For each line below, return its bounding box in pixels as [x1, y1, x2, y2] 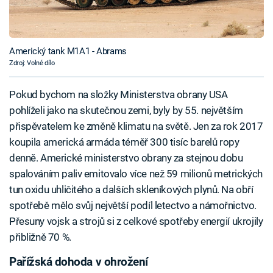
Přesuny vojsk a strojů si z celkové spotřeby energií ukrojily [9, 214, 263, 227]
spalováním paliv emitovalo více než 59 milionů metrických [9, 167, 263, 180]
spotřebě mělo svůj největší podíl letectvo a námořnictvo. [9, 199, 257, 211]
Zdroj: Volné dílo [9, 59, 55, 68]
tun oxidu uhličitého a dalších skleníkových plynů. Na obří [9, 183, 253, 196]
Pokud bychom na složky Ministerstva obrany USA [9, 88, 228, 101]
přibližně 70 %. [9, 230, 71, 243]
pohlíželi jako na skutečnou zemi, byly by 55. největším [9, 104, 243, 116]
